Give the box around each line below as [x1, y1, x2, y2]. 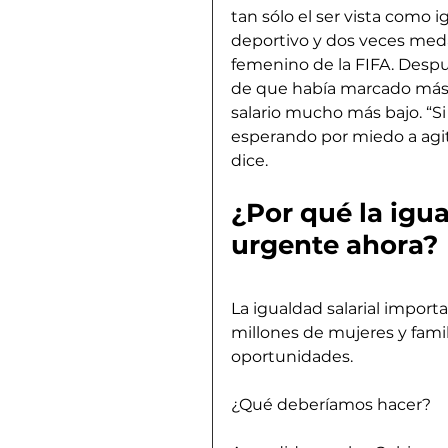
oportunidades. [231, 346, 353, 366]
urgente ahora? [231, 228, 438, 261]
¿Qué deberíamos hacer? [231, 394, 431, 414]
